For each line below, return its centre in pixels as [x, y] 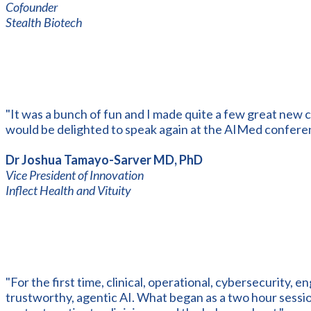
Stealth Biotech [44, 22]
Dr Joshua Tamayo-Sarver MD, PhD [104, 159]
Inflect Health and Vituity [68, 190]
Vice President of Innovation [75, 175]
